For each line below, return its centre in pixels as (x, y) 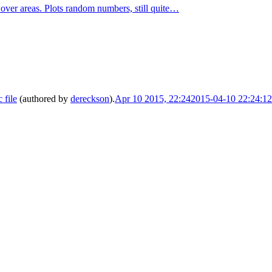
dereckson (90, 99)
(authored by (44, 99)
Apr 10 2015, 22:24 (153, 99)
